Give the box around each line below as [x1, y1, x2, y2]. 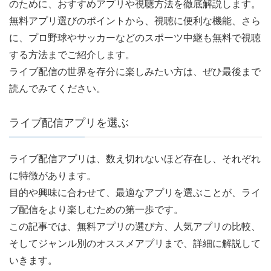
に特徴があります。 [9, 171, 96, 181]
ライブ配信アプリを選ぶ [9, 117, 129, 129]
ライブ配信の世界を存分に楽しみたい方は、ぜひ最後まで [9, 67, 261, 77]
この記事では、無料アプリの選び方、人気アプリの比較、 [9, 221, 261, 232]
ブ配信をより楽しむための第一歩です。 [9, 204, 183, 215]
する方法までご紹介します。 [9, 50, 135, 60]
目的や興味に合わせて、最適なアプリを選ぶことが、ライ [9, 188, 261, 198]
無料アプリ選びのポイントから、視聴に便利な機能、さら [9, 16, 261, 27]
